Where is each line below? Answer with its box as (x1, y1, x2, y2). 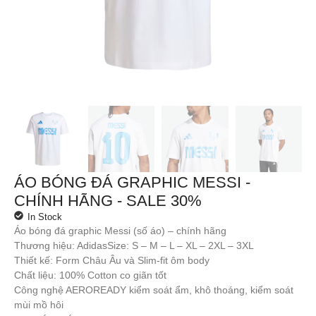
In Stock (28, 212, 62, 223)
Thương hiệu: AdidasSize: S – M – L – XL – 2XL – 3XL (14, 240, 254, 252)
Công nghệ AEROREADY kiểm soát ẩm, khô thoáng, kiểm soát (14, 284, 293, 296)
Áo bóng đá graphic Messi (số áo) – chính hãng (14, 225, 226, 237)
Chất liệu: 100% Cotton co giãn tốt (14, 269, 166, 281)
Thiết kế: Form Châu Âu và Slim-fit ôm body (14, 255, 209, 267)
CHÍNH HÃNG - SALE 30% (14, 192, 202, 210)
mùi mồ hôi (14, 299, 63, 311)
